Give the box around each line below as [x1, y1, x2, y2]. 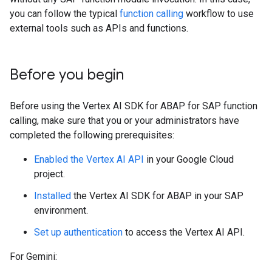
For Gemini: [10, 251, 57, 263]
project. [34, 168, 65, 180]
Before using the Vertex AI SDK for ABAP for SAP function [10, 100, 257, 112]
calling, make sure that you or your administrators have [10, 115, 239, 127]
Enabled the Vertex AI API [34, 154, 144, 166]
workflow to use [183, 8, 254, 20]
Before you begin [10, 66, 124, 84]
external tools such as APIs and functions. [10, 22, 188, 35]
